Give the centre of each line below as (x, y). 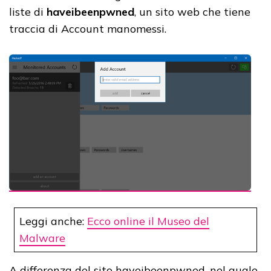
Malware (42, 238)
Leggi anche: (53, 221)
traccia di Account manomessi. (88, 29)
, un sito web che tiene (192, 12)
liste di (28, 12)
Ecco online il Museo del (148, 221)
